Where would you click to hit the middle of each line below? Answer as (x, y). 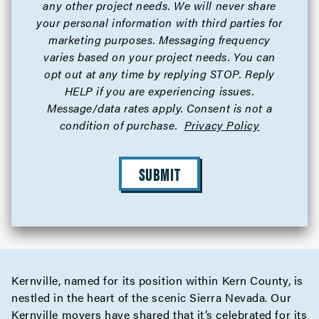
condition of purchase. (119, 125)
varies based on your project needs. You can (159, 57)
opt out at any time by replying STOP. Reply (159, 74)
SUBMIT (159, 174)
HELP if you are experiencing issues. (159, 91)
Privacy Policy (222, 125)
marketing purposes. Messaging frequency (159, 40)
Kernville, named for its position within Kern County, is (157, 280)
